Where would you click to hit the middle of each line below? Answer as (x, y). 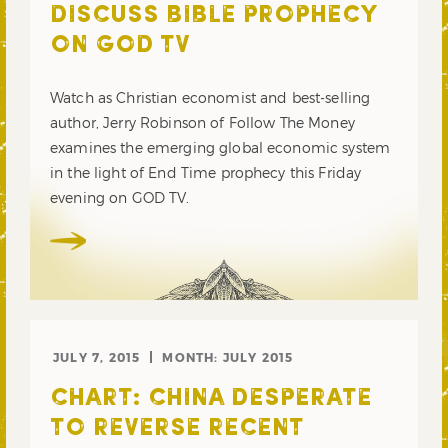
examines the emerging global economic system (220, 148)
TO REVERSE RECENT (176, 429)
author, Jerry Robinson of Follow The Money (202, 123)
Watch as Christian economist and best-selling (210, 98)
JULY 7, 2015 (97, 357)
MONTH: (192, 357)
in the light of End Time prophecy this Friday (206, 173)
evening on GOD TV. (120, 198)
